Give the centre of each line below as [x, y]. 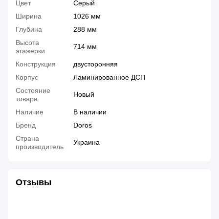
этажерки [30, 51]
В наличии [90, 112]
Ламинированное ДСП [109, 77]
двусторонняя [96, 64]
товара [27, 99]
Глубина [29, 29]
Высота [27, 42]
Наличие [30, 112]
